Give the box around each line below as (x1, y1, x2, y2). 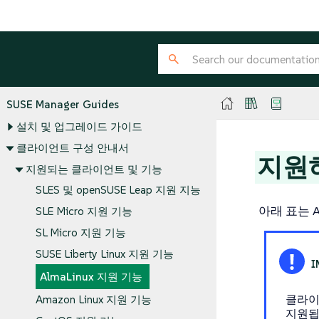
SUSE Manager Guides (6, 97, 119, 111)
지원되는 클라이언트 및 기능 (26, 162, 162, 177)
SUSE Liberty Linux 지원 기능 (35, 246, 174, 261)
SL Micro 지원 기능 (35, 226, 126, 240)
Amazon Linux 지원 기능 (35, 293, 152, 307)
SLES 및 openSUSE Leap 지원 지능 (35, 183, 201, 197)
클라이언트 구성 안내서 (16, 141, 129, 155)
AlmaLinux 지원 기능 (39, 270, 142, 284)
